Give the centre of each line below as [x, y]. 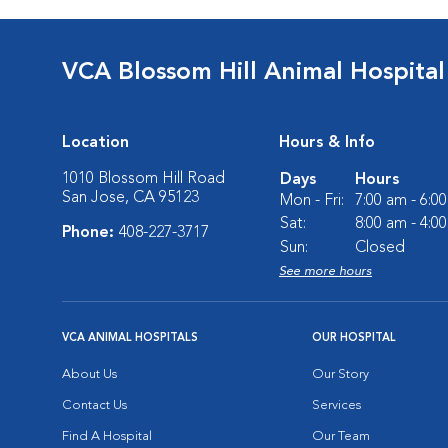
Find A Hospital [107, 436]
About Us [89, 374]
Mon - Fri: [312, 201]
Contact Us [94, 405]
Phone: [90, 233]
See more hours [325, 271]
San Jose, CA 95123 [130, 198]
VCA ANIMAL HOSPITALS [130, 338]
